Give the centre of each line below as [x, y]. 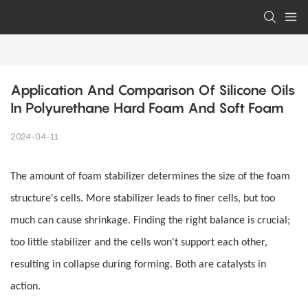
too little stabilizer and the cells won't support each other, [139, 243]
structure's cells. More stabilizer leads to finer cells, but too [143, 199]
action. [25, 287]
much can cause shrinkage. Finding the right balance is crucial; [150, 221]
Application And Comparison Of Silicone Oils [153, 90]
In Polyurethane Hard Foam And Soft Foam [147, 108]
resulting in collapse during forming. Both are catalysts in [138, 265]
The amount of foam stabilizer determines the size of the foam [150, 177]
